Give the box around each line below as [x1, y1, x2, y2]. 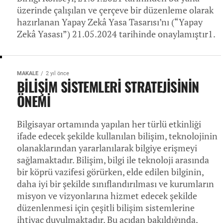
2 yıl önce [46, 70, 69, 77]
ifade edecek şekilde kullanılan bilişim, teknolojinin [17, 130, 218, 142]
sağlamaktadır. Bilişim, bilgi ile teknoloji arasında [17, 154, 209, 166]
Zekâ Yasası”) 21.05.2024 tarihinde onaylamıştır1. [17, 28, 216, 40]
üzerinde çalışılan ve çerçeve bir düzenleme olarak [17, 4, 214, 16]
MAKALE [17, 70, 38, 77]
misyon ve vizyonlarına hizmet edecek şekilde [17, 190, 197, 202]
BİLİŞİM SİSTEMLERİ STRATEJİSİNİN [17, 77, 199, 97]
